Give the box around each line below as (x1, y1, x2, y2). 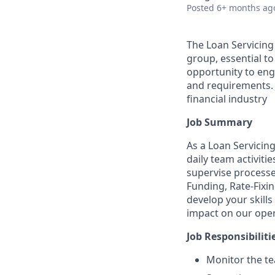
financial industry (187, 92, 267, 106)
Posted (187, 2, 214, 14)
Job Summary (187, 115, 252, 129)
